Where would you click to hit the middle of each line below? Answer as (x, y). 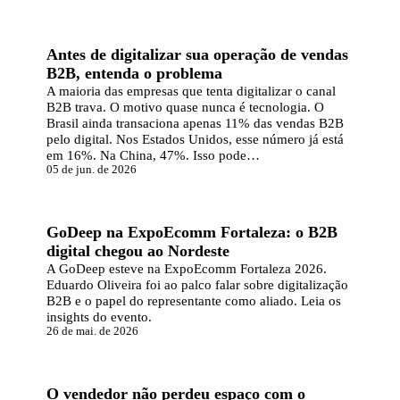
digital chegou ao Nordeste (138, 250)
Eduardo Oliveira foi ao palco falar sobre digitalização (197, 284)
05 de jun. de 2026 (92, 169)
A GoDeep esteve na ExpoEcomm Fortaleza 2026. (187, 268)
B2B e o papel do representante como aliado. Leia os (194, 300)
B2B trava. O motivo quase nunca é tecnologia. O (185, 106)
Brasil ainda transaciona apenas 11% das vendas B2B (195, 122)
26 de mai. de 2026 (92, 331)
